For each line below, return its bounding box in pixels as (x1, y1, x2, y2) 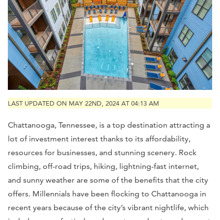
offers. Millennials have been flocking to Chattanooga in (8, 189, 206, 198)
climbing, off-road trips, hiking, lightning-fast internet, (8, 161, 199, 171)
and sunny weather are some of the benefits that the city (8, 175, 208, 185)
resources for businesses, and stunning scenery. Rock (8, 147, 196, 157)
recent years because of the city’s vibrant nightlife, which (8, 202, 209, 212)
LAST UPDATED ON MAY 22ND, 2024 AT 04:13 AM (8, 99, 159, 108)
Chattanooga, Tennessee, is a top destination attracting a (8, 120, 210, 130)
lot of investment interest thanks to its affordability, (8, 134, 191, 143)
